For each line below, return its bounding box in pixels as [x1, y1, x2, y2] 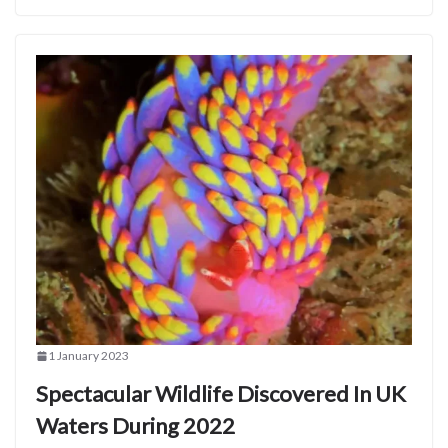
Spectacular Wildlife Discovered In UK [36, 380, 406, 408]
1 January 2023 [48, 348, 129, 364]
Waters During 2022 [36, 412, 235, 440]
